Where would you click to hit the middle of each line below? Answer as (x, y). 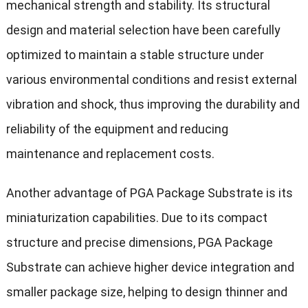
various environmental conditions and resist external (151, 80)
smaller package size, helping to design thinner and (146, 292)
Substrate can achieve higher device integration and (150, 267)
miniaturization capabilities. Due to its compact (136, 218)
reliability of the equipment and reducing (117, 129)
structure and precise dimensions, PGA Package (139, 243)
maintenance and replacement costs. (110, 154)
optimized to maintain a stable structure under (135, 55)
